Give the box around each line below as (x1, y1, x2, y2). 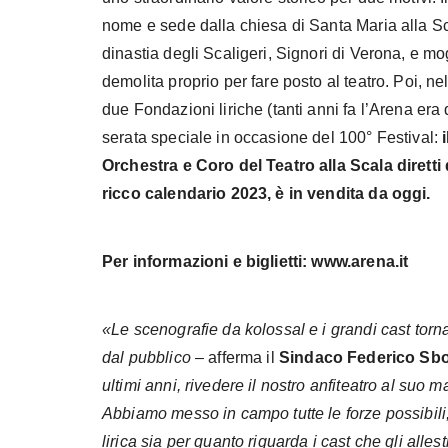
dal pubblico (102, 348, 195, 366)
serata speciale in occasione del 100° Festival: (102, 128, 443, 146)
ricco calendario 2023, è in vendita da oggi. (102, 184, 431, 202)
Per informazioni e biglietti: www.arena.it (102, 252, 409, 270)
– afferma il (194, 348, 279, 366)
